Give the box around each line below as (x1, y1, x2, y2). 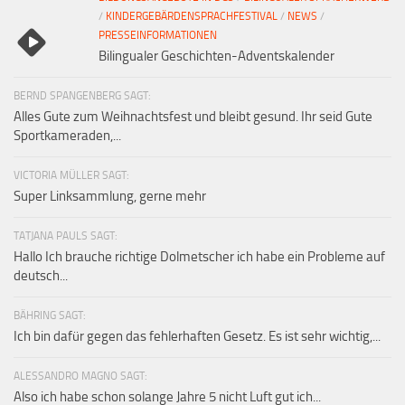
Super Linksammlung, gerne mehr (14, 187, 206, 204)
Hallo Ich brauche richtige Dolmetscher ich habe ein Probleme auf (14, 248, 385, 265)
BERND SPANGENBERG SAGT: (14, 89, 151, 102)
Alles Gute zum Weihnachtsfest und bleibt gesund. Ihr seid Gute (14, 108, 372, 125)
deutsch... (14, 267, 68, 284)
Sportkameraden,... (14, 127, 121, 144)
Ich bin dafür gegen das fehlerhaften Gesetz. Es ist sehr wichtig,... (14, 327, 381, 344)
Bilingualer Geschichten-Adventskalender (99, 47, 334, 64)
